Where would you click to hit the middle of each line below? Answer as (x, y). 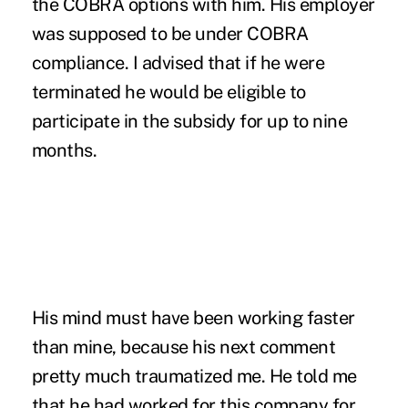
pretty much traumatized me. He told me (194, 376)
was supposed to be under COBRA (170, 33)
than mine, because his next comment (184, 347)
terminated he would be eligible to (168, 92)
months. (64, 150)
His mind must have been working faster (193, 317)
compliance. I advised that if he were (178, 62)
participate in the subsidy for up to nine (189, 121)
